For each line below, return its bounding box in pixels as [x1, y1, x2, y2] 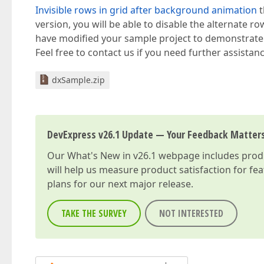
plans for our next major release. [47, 177, 193, 190]
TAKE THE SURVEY [61, 207, 127, 220]
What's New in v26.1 [67, 149, 156, 162]
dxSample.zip [52, 74, 105, 85]
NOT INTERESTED [159, 207, 223, 220]
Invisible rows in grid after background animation [35, 4, 257, 16]
